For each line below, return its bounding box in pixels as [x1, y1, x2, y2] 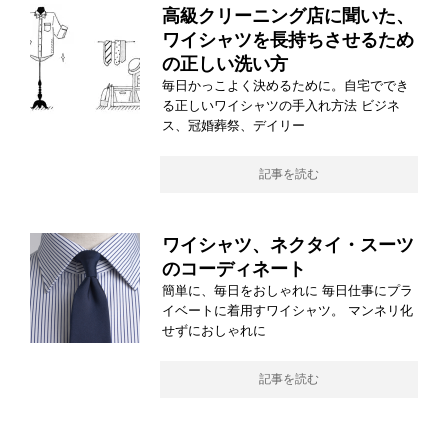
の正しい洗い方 [162, 53, 288, 74]
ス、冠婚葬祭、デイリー [162, 117, 305, 133]
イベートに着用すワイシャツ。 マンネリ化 [162, 302, 413, 318]
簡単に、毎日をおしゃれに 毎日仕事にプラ [162, 282, 413, 298]
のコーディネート [162, 258, 306, 279]
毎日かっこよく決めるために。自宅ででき [162, 77, 409, 93]
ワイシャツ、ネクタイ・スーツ [162, 234, 414, 255]
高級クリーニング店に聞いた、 [162, 5, 414, 26]
